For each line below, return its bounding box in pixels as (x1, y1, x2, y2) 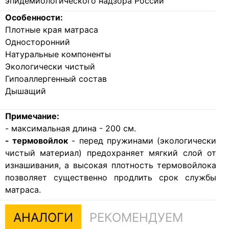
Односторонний (5, 37, 70, 48)
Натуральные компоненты (5, 49, 111, 60)
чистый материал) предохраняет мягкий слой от (5, 148, 217, 158)
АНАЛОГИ (13, 210, 73, 225)
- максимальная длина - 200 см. (5, 123, 136, 134)
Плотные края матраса (5, 25, 98, 35)
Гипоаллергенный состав (5, 74, 107, 84)
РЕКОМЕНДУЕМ (89, 210, 183, 225)
